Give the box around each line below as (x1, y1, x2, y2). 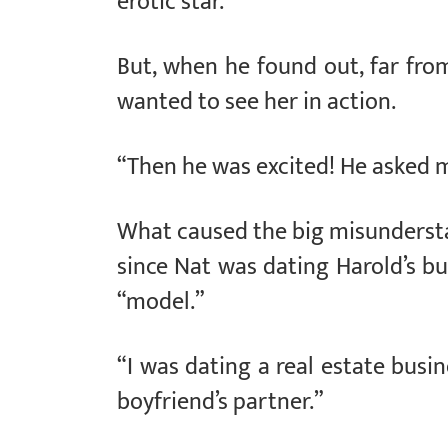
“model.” (117, 281, 205, 322)
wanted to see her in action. (117, 81, 396, 122)
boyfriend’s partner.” (117, 381, 324, 422)
